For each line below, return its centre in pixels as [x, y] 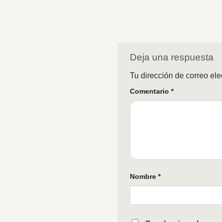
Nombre [144, 177]
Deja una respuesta [173, 57]
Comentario [150, 91]
